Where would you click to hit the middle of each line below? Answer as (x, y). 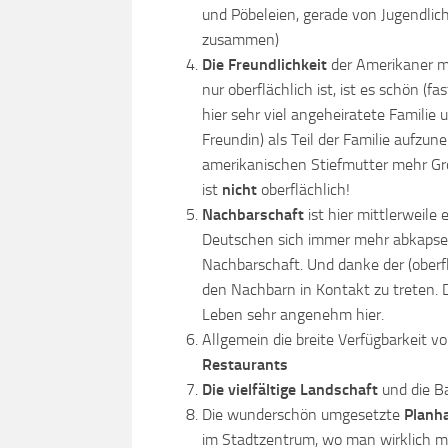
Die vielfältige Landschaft (292, 389)
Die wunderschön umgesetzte (303, 414)
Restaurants (245, 364)
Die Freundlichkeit (264, 64)
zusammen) (240, 39)
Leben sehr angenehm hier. (293, 314)
